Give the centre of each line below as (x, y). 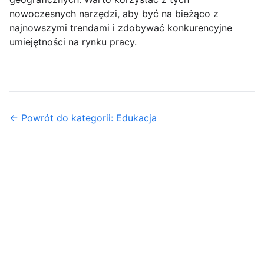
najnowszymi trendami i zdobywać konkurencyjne (121, 28)
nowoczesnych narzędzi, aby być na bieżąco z (114, 14)
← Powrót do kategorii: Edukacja (83, 118)
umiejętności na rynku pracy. (73, 42)
